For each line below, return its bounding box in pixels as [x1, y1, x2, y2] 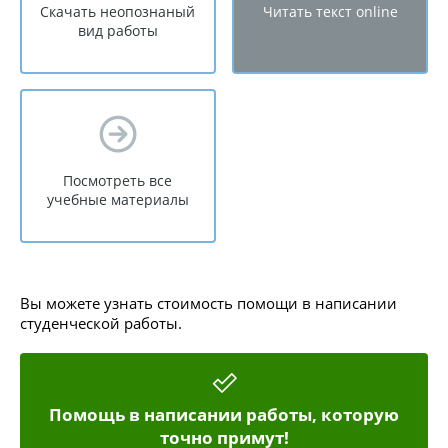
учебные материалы [46, 190, 189, 209]
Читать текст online [262, 2, 398, 21]
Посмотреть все [63, 171, 173, 190]
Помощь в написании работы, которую [49, 403, 399, 426]
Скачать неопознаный [40, 2, 196, 21]
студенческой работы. [20, 313, 182, 333]
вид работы [77, 21, 158, 40]
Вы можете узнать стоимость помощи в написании [20, 293, 397, 313]
